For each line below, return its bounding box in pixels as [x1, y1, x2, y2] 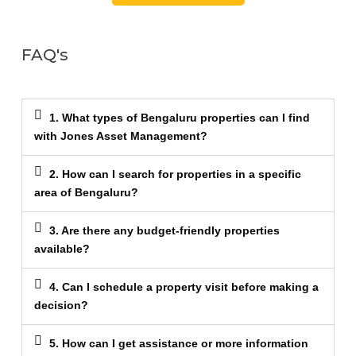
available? [34, 242, 90, 256]
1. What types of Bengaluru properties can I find [49, 111, 311, 125]
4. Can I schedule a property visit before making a [49, 281, 319, 294]
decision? [34, 299, 88, 312]
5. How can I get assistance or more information [49, 337, 309, 350]
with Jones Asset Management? [34, 130, 207, 143]
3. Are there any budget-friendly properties [49, 224, 281, 238]
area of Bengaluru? [34, 186, 138, 199]
